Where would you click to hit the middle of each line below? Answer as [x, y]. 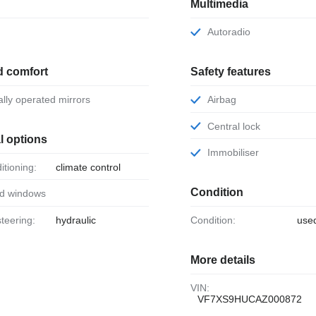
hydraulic [75, 220]
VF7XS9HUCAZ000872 [249, 299]
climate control [88, 167]
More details [223, 260]
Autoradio [232, 32]
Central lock [237, 126]
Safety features [230, 71]
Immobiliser [234, 153]
